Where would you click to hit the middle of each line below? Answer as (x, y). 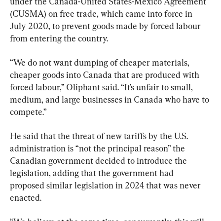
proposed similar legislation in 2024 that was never (106, 185)
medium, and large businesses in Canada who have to (110, 100)
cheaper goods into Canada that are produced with (106, 75)
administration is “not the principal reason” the (98, 148)
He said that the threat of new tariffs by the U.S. (100, 136)
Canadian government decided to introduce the (99, 161)
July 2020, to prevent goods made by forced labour (106, 26)
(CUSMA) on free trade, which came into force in (102, 14)
